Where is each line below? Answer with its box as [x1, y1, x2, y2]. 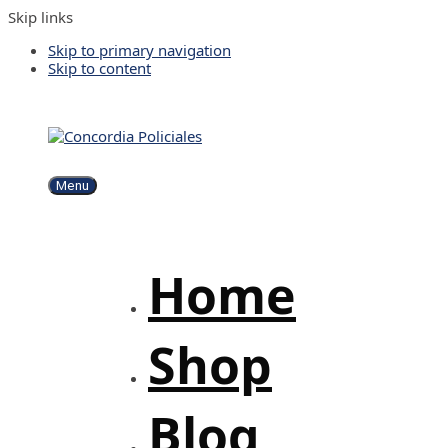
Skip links [8, 7, 73, 27]
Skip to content [48, 58, 151, 78]
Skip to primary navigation [48, 40, 231, 60]
